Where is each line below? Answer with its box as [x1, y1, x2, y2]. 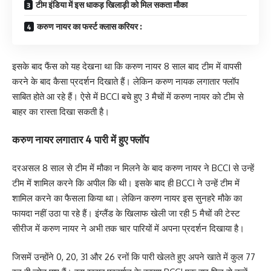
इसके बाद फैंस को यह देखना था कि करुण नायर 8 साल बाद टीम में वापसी [12, 60, 241, 72]
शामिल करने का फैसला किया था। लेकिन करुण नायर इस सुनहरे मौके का [12, 192, 242, 204]
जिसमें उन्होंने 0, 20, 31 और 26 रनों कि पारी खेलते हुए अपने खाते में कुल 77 [12, 251, 255, 263]
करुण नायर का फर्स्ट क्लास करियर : [37, 21, 142, 32]
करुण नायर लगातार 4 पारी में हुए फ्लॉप [12, 132, 149, 146]
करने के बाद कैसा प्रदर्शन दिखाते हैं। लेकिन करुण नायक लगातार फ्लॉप [12, 75, 239, 87]
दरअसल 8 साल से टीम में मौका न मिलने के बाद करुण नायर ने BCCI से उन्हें [12, 162, 254, 174]
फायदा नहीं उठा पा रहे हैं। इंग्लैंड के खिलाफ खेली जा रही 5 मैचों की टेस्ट [12, 207, 240, 219]
